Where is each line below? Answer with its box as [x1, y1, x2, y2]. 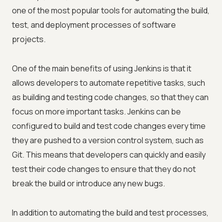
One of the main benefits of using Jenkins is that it [12, 63, 191, 74]
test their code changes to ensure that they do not [12, 164, 196, 175]
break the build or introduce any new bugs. [12, 178, 165, 189]
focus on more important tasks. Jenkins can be [12, 106, 181, 117]
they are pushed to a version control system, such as [12, 135, 204, 146]
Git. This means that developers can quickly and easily [12, 149, 206, 161]
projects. [12, 34, 46, 45]
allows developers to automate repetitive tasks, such [12, 77, 205, 89]
